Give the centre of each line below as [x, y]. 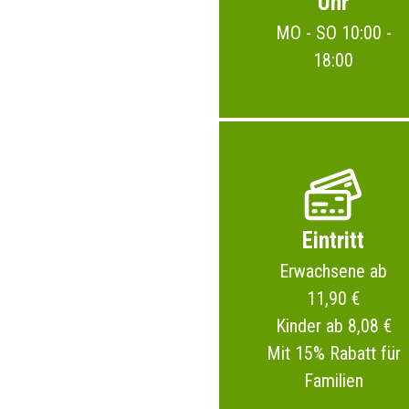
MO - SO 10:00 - [333, 33]
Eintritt [333, 241]
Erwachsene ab [333, 271]
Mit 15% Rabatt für [333, 353]
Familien [333, 381]
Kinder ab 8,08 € [333, 326]
